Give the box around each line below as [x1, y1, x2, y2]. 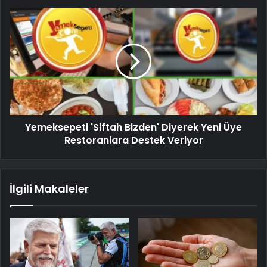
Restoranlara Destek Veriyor [64, 133, 203, 147]
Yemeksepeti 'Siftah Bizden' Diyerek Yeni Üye [25, 120, 242, 134]
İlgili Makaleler [10, 181, 89, 196]
